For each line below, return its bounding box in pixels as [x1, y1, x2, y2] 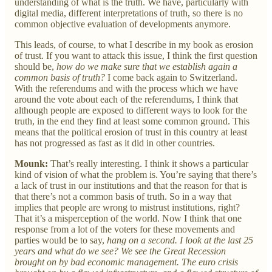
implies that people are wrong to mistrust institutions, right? [15, 202, 240, 212]
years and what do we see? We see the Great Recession [15, 245, 226, 256]
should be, [15, 61, 56, 72]
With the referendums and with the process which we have [15, 83, 238, 93]
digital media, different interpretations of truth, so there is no [15, 7, 243, 18]
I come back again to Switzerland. [105, 72, 237, 83]
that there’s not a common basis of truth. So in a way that [15, 191, 231, 202]
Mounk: [15, 158, 50, 169]
